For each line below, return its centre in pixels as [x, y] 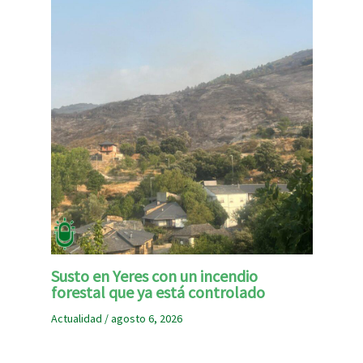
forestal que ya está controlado [158, 292]
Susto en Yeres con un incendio [154, 275]
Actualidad [76, 318]
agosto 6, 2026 [146, 318]
